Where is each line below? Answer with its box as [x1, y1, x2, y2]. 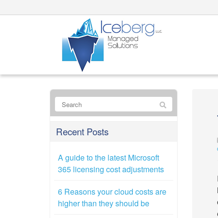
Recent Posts [56, 125, 109, 138]
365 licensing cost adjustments [58, 163, 164, 175]
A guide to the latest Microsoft [58, 152, 159, 163]
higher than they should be [58, 198, 149, 209]
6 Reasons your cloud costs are [58, 186, 166, 197]
